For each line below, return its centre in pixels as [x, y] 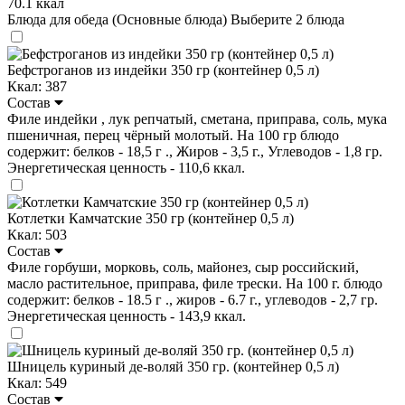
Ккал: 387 [37, 86]
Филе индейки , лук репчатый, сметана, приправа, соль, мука [197, 118]
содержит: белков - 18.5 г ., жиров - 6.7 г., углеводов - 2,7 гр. [193, 299]
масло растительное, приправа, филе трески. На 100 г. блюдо [195, 283]
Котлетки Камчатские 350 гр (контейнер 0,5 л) [151, 218]
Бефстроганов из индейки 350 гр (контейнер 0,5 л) [163, 70]
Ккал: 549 [37, 382]
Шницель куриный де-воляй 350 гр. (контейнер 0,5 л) [173, 366]
